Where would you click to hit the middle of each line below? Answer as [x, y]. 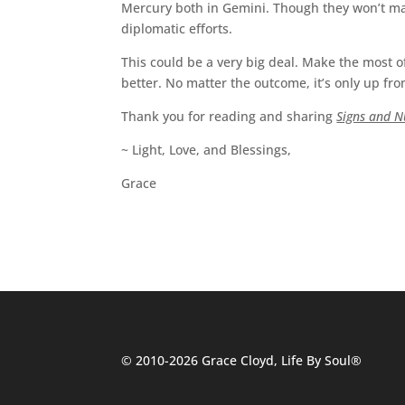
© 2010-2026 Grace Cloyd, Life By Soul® [242, 360]
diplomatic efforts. [177, 28]
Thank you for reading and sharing [229, 116]
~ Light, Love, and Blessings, [207, 150]
